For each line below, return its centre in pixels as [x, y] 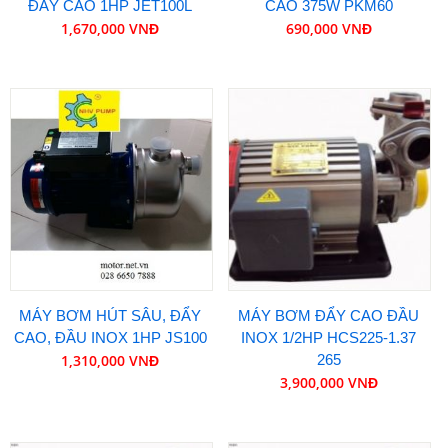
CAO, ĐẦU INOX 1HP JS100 [110, 337]
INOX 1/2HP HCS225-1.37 [329, 337]
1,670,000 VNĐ [110, 29]
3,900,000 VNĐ [328, 382]
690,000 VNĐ [328, 29]
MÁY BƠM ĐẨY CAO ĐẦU [329, 315]
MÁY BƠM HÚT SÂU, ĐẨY [110, 315]
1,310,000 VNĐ [110, 360]
